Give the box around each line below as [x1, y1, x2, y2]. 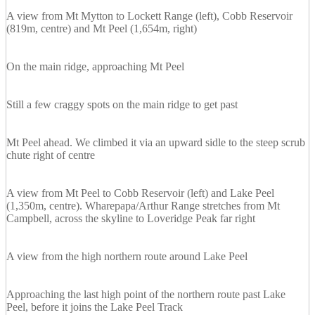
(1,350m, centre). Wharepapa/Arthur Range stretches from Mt [6, 200, 280, 212]
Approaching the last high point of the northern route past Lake [6, 288, 285, 301]
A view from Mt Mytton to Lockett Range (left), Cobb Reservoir [6, 10, 292, 22]
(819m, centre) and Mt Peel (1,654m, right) [6, 22, 197, 35]
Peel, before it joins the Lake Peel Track [6, 301, 183, 314]
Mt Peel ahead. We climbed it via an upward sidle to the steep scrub [6, 136, 305, 149]
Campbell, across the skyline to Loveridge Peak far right [6, 212, 255, 225]
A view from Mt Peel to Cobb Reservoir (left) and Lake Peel [6, 187, 274, 200]
